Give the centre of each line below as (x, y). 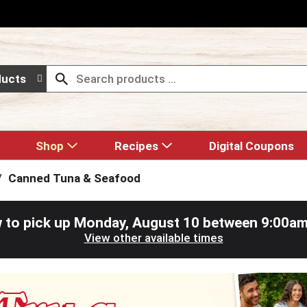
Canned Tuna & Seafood (74, 178)
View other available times (153, 238)
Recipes (136, 146)
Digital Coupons (251, 146)
